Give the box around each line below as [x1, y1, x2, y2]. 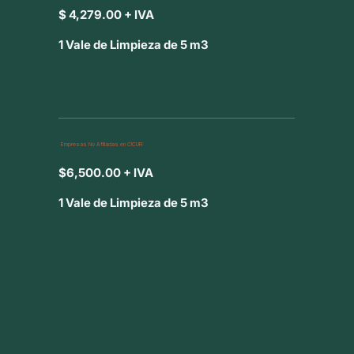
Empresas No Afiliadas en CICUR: [60, 141, 144, 149]
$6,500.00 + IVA [58, 165, 154, 181]
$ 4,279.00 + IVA [58, 6, 155, 22]
